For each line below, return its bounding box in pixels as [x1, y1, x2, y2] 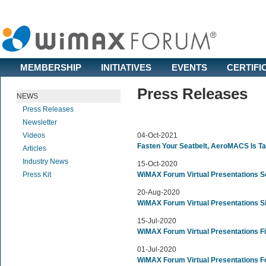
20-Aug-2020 [137, 188, 180, 197]
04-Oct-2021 [137, 131, 178, 140]
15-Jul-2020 [137, 217, 176, 225]
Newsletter [23, 118, 57, 126]
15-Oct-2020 [137, 160, 178, 168]
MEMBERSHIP [20, 62, 81, 72]
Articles [23, 144, 46, 153]
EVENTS [172, 62, 207, 72]
